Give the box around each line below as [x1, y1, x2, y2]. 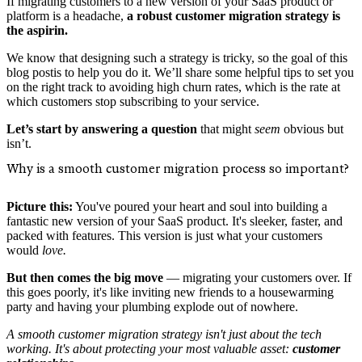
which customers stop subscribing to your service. [6, 94, 259, 108]
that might [197, 121, 255, 136]
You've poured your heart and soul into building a [73, 200, 327, 214]
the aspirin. [6, 23, 68, 37]
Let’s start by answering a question [6, 121, 197, 136]
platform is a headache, [6, 8, 127, 23]
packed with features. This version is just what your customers [6, 229, 322, 243]
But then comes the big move [6, 271, 163, 285]
